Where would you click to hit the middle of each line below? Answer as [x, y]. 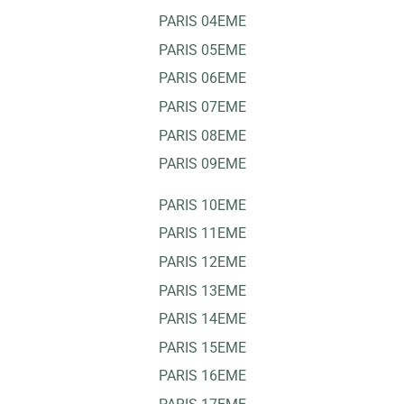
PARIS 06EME [202, 78]
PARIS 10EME [202, 205]
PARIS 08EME [202, 135]
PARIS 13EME [202, 290]
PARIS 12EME [202, 262]
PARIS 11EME [202, 234]
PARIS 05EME [202, 50]
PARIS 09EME [202, 164]
